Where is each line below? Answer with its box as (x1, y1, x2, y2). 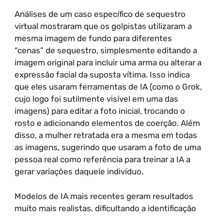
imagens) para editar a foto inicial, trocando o (15, 106, 185, 116)
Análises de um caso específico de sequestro (15, 9, 186, 19)
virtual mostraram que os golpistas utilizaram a (15, 21, 192, 31)
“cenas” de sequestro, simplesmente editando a (15, 46, 197, 55)
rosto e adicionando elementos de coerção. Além (15, 118, 200, 128)
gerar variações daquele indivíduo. (15, 167, 143, 176)
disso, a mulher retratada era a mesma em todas (15, 130, 197, 140)
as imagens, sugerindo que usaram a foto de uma (15, 142, 201, 152)
